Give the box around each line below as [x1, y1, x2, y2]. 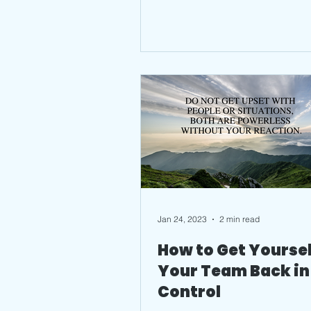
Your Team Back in [158, 260, 310, 282]
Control [158, 280, 221, 303]
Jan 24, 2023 [158, 214, 207, 224]
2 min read [219, 214, 260, 224]
